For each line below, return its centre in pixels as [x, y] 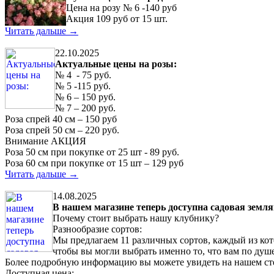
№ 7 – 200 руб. [85, 108]
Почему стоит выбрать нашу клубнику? [136, 218]
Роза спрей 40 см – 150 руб [61, 119]
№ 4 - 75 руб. [83, 75]
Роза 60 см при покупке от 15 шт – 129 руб [94, 163]
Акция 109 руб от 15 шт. [117, 18]
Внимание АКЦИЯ [46, 141]
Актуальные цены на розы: [116, 64]
